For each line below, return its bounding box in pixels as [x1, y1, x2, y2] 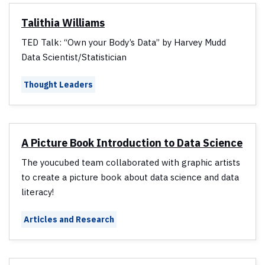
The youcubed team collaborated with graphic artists [21, 157, 240, 169]
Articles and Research [24, 214, 114, 225]
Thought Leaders [24, 79, 93, 91]
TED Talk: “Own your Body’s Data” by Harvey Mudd [21, 37, 226, 49]
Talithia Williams [21, 16, 105, 30]
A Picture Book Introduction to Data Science [21, 136, 243, 150]
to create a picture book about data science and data [21, 172, 239, 183]
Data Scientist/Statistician [21, 51, 127, 63]
